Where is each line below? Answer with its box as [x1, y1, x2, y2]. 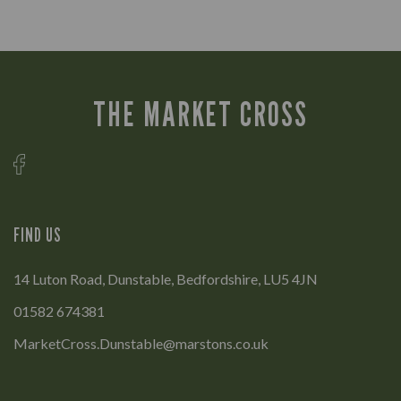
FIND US [13, 223, 63, 246]
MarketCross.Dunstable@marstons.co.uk [13, 334, 269, 352]
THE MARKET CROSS [93, 93, 308, 135]
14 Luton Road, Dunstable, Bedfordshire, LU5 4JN [13, 269, 318, 287]
